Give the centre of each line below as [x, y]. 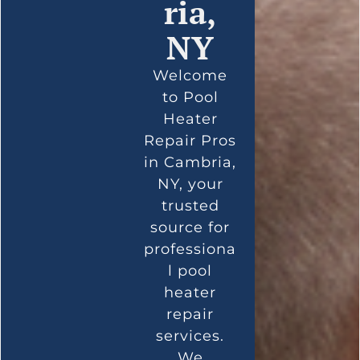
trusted [190, 205]
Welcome [190, 75]
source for [190, 227]
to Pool [190, 97]
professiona [190, 249]
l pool [190, 270]
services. [190, 335]
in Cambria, [190, 162]
